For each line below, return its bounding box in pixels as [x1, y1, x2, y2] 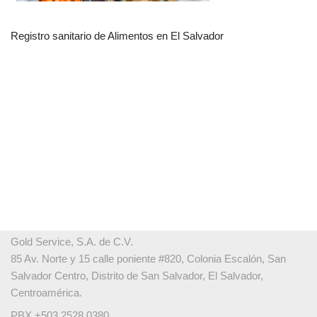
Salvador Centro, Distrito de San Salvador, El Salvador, [11, 270, 263, 282]
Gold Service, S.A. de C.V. [11, 236, 133, 248]
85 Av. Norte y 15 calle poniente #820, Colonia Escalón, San [11, 253, 286, 265]
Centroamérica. [11, 287, 82, 299]
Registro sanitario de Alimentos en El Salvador [11, 29, 224, 42]
